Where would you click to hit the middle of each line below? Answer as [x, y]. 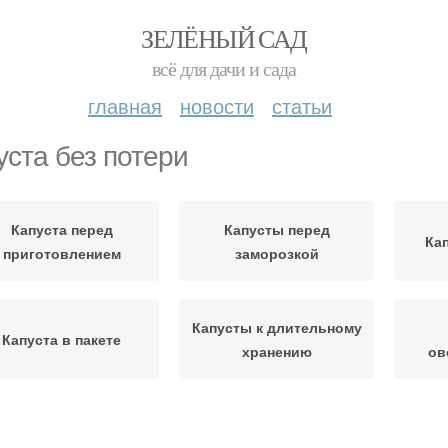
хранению [276, 351]
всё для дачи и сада [224, 68]
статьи [302, 105]
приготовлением [61, 253]
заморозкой [276, 253]
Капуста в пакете [61, 339]
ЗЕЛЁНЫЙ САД [224, 38]
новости [217, 105]
